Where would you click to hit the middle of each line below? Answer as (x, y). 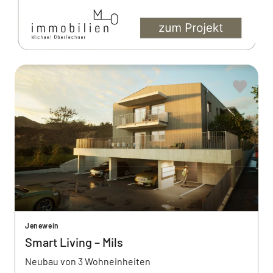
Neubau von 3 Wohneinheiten (88, 261)
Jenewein (42, 225)
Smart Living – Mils (74, 242)
